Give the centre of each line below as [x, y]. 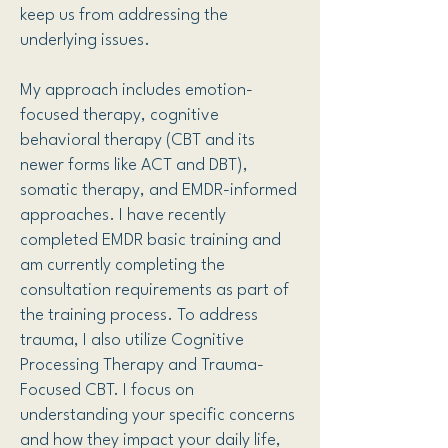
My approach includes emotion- [136, 90]
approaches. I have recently [123, 215]
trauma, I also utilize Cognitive [132, 340]
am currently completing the [122, 265]
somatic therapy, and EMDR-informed [158, 190]
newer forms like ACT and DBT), [134, 165]
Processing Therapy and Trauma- [142, 365]
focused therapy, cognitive [119, 115]
